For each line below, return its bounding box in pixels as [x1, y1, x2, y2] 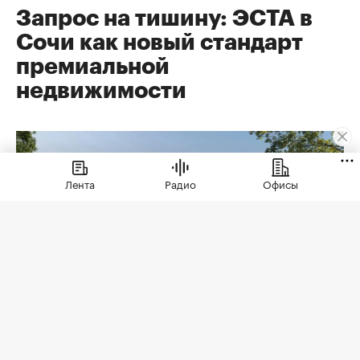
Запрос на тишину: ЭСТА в [16, 7, 313, 31]
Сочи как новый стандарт [16, 31, 303, 55]
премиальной [16, 55, 170, 79]
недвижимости [16, 80, 186, 103]
